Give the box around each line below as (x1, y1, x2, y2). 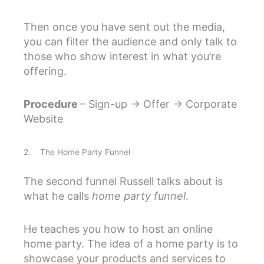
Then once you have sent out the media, (24, 20, 225, 33)
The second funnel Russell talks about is (24, 174, 223, 187)
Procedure (24, 98, 80, 111)
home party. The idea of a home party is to (24, 237, 238, 250)
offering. (24, 64, 67, 77)
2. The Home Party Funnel (24, 147, 130, 157)
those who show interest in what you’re (24, 49, 221, 62)
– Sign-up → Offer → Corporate (80, 98, 237, 111)
